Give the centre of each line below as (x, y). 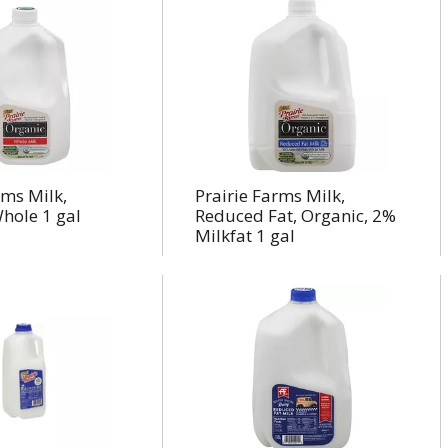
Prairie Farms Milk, (269, 195)
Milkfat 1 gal (244, 235)
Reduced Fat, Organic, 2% (295, 215)
